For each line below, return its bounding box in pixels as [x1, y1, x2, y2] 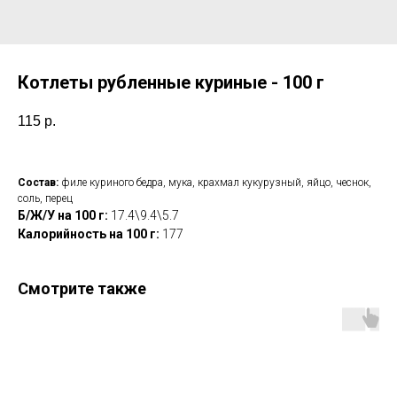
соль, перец [18, 192, 73, 206]
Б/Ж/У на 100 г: [18, 208, 111, 223]
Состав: [18, 176, 61, 190]
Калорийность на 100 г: [18, 227, 162, 242]
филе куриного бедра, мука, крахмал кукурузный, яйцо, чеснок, [61, 176, 371, 190]
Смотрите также [18, 279, 146, 299]
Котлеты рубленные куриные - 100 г [18, 72, 324, 93]
